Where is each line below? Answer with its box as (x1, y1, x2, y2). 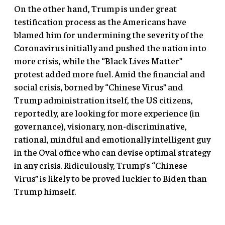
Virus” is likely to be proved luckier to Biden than (14, 172, 207, 184)
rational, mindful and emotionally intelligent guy (14, 133, 210, 145)
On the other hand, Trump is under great (14, 2, 177, 14)
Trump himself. (14, 185, 76, 197)
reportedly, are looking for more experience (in (14, 106, 200, 119)
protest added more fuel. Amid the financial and (14, 67, 205, 79)
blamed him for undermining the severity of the (14, 28, 203, 40)
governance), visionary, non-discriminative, (14, 120, 187, 132)
